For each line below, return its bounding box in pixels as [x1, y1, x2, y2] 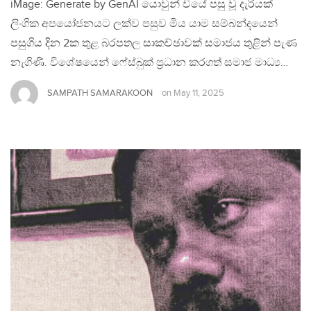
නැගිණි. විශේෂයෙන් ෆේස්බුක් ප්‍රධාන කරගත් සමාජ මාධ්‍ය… [10, 56, 288, 69]
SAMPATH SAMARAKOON [47, 87, 153, 99]
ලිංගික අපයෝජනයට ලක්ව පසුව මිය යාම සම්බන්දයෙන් [10, 17, 278, 31]
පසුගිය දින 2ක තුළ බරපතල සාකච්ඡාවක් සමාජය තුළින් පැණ [10, 36, 297, 50]
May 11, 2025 [174, 88, 224, 99]
